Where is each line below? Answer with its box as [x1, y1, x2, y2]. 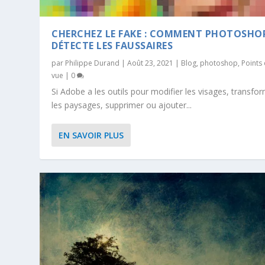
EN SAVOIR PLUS [59, 130, 124, 141]
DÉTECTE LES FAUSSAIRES [51, 39, 173, 53]
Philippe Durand [65, 58, 120, 69]
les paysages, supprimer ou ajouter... [51, 99, 192, 111]
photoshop [200, 58, 238, 69]
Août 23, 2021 [127, 58, 174, 69]
